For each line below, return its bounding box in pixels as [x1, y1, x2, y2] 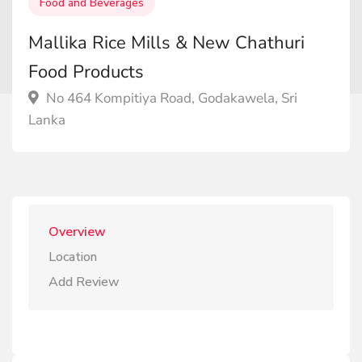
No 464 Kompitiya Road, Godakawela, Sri [43, 89, 297, 107]
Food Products [28, 60, 144, 84]
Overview [48, 223, 106, 241]
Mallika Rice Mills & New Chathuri [28, 31, 305, 55]
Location [48, 248, 97, 266]
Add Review [48, 273, 120, 291]
